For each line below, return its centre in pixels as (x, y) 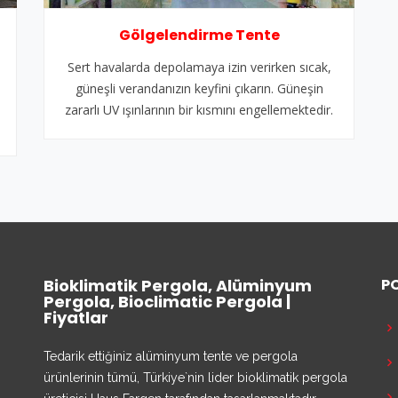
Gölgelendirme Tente (199, 35)
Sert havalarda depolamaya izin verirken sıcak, (199, 67)
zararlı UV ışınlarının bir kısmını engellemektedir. (199, 110)
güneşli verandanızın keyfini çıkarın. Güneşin (199, 88)
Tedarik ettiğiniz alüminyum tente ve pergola (171, 356)
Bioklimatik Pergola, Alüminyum (178, 286)
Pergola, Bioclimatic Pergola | (167, 302)
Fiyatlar (76, 318)
